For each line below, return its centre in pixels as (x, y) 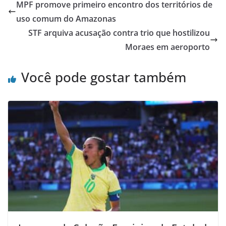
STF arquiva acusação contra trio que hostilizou (119, 33)
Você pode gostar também (104, 77)
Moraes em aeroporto (167, 47)
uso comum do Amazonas (66, 19)
